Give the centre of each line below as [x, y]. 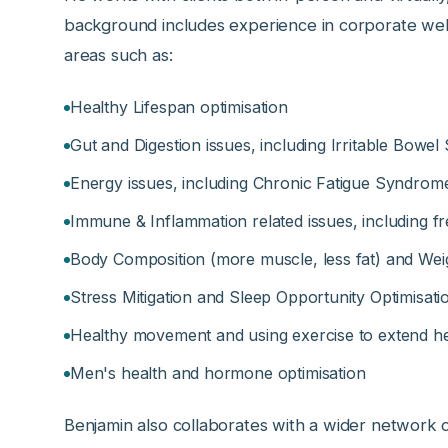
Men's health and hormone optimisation [218, 372]
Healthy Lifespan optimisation [179, 106]
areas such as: [118, 54]
